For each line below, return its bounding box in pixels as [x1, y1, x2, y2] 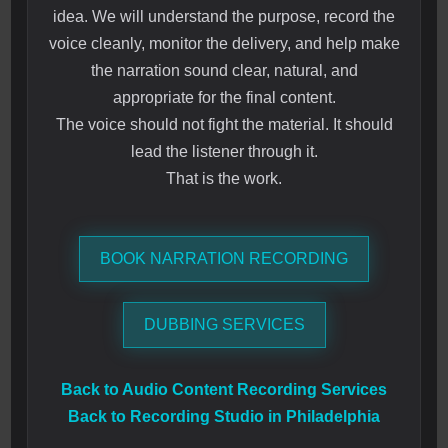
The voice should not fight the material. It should [55, 116, 393, 134]
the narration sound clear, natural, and [90, 62, 358, 80]
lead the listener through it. [130, 143, 318, 161]
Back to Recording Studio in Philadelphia [68, 408, 380, 426]
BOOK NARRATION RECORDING [100, 250, 348, 268]
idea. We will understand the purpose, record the [53, 8, 395, 26]
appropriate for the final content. [112, 89, 336, 107]
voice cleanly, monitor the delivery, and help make [48, 35, 400, 53]
